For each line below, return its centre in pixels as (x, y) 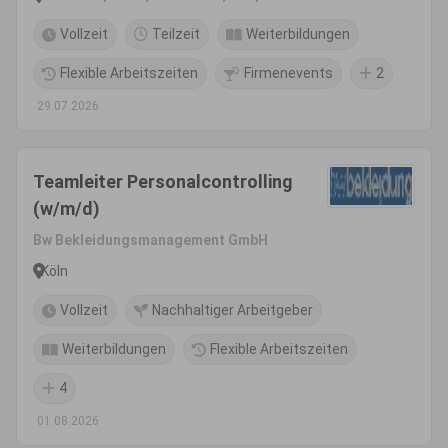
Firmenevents (288, 73)
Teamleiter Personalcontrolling (163, 181)
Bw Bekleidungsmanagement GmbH (150, 240)
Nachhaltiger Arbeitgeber (232, 310)
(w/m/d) (66, 208)
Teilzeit (176, 34)
